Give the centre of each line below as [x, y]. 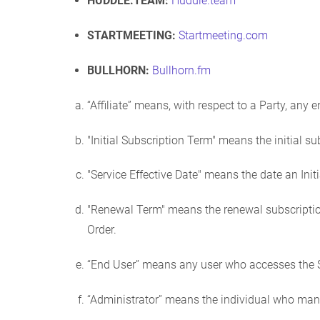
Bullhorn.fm [181, 70]
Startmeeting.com [223, 36]
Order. [102, 230]
